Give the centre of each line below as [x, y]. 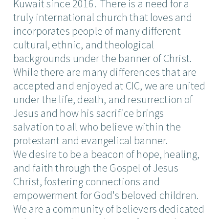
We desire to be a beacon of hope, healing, [106, 154]
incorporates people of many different [97, 31]
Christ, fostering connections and [87, 181]
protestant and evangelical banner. [90, 140]
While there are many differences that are [105, 72]
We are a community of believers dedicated [109, 208]
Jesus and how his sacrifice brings [88, 113]
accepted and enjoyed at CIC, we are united [109, 85]
